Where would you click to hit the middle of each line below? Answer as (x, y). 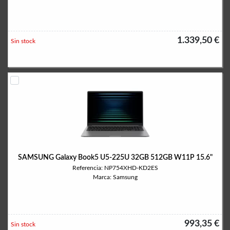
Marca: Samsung (115, 177)
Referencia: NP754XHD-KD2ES (115, 168)
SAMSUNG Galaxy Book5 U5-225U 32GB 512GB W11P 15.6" (115, 158)
